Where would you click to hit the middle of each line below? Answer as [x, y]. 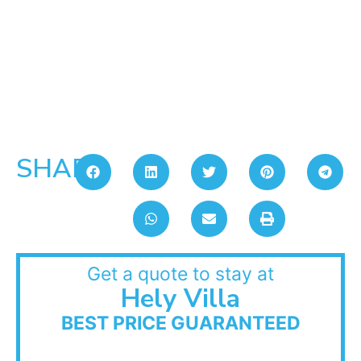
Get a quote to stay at [180, 274]
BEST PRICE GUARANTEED [180, 323]
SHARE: [63, 168]
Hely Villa [180, 298]
